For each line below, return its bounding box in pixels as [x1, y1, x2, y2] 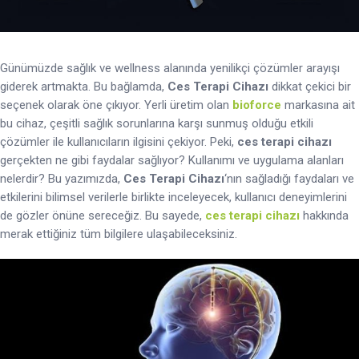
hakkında [300, 208, 349, 223]
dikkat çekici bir [268, 79, 351, 94]
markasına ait [281, 97, 355, 112]
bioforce [232, 97, 281, 112]
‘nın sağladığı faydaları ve [224, 171, 354, 186]
